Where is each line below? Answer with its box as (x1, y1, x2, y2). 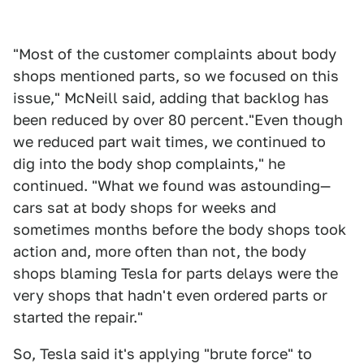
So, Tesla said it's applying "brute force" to (13, 345, 312, 362)
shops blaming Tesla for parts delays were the (13, 265, 338, 282)
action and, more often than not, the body (13, 243, 306, 260)
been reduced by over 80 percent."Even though (13, 111, 343, 128)
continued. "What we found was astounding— (13, 177, 331, 194)
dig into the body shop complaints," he (13, 155, 285, 172)
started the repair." (13, 309, 143, 326)
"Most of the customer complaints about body (13, 45, 336, 63)
